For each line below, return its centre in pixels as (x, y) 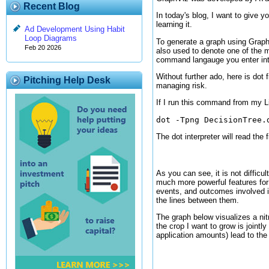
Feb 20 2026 (43, 48)
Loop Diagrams (51, 38)
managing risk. (182, 85)
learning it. (174, 25)
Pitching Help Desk (67, 80)
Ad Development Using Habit (75, 29)
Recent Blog (52, 6)
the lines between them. (198, 200)
